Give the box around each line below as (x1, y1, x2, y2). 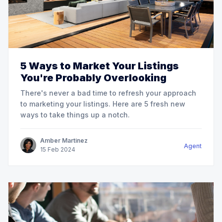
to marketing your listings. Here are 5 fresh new (20, 99, 185, 108)
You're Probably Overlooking (20, 71, 166, 84)
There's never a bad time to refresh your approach (20, 88, 196, 97)
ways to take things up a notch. (20, 110, 130, 119)
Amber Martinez (40, 136, 88, 144)
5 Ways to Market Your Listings (20, 59, 179, 72)
